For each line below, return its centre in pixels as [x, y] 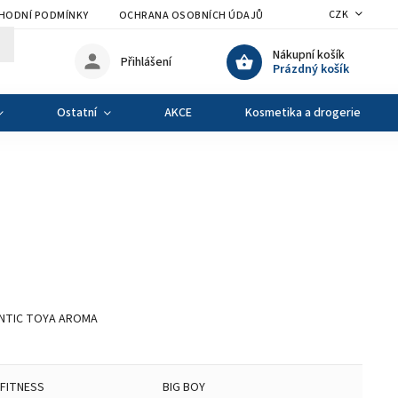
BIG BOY [184, 387]
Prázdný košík [311, 69]
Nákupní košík [309, 55]
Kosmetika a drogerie [303, 113]
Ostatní [77, 113]
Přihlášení [146, 62]
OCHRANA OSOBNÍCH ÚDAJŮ [191, 16]
